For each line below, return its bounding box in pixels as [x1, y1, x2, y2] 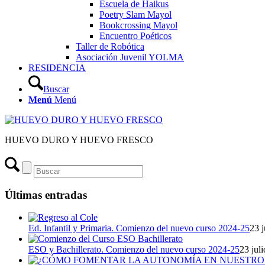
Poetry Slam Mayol [99, 9, 172, 20]
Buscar [43, 84, 69, 94]
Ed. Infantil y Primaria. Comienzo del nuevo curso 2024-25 [28, 223, 250, 234]
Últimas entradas [5, 188, 87, 201]
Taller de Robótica [76, 41, 144, 51]
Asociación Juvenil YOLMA [76, 52, 184, 62]
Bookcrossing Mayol [99, 20, 177, 30]
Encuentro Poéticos [99, 31, 172, 41]
